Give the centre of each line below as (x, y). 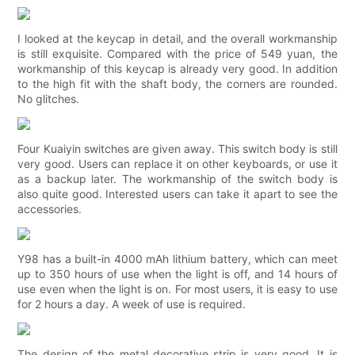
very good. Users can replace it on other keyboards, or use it (177, 164)
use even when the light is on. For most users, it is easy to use (177, 289)
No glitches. (49, 99)
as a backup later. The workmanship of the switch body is (177, 179)
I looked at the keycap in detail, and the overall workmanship (177, 39)
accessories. (50, 209)
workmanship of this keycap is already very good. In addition (177, 69)
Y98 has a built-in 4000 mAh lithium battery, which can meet (177, 259)
